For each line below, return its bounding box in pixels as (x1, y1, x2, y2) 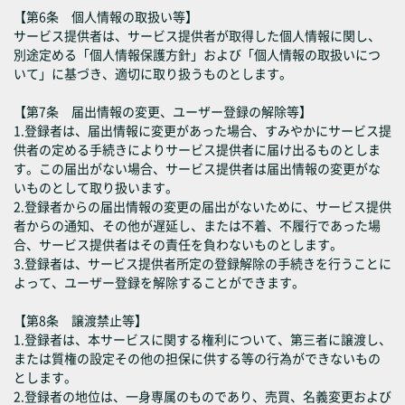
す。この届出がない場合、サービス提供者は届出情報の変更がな (14, 159, 381, 177)
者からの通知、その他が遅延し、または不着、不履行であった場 (14, 216, 381, 234)
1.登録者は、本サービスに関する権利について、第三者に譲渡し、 (14, 330, 391, 348)
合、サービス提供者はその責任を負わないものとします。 (14, 235, 343, 253)
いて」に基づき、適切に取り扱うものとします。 (14, 64, 292, 82)
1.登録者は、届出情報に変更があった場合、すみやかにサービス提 (14, 121, 391, 139)
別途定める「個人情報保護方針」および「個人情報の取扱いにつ (14, 45, 381, 63)
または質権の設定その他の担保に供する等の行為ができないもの (14, 349, 381, 367)
